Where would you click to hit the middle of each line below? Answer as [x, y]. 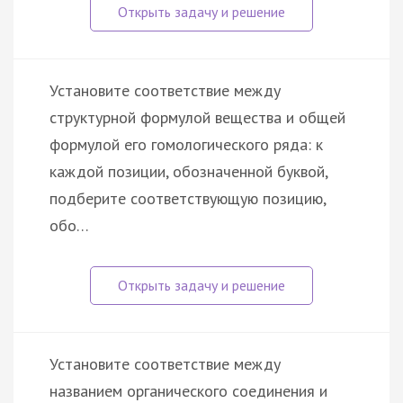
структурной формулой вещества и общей [197, 117]
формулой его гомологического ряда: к [186, 144]
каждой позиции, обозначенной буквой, [188, 171]
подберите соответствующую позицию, [188, 198]
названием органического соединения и [188, 390]
